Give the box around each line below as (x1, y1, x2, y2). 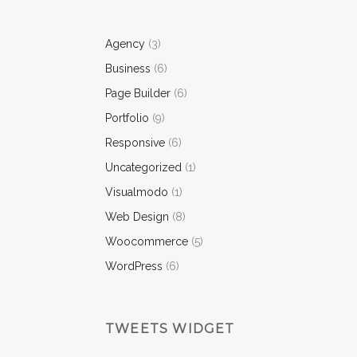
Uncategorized (105, 160, 182, 174)
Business (105, 61, 151, 75)
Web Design (105, 210, 169, 223)
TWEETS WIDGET (105, 321, 235, 336)
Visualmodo (105, 185, 168, 198)
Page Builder (105, 86, 171, 100)
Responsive (105, 135, 165, 149)
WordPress (105, 259, 163, 273)
